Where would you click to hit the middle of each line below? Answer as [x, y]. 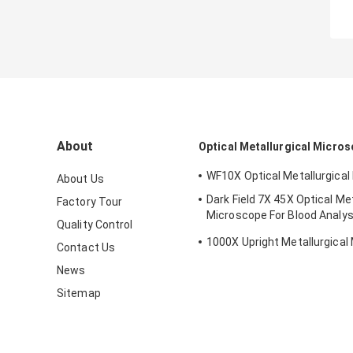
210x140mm [239, 231]
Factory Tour [90, 202]
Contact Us [86, 248]
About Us [80, 179]
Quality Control [95, 225]
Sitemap [79, 294]
